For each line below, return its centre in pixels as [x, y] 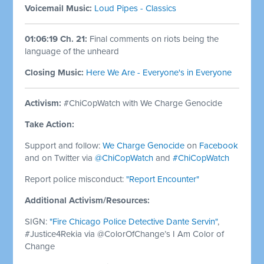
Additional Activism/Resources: [88, 200]
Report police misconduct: [76, 179]
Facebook [219, 145]
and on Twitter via [60, 158]
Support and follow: [64, 145]
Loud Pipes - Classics [136, 8]
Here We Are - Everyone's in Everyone [159, 72]
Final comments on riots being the [153, 39]
